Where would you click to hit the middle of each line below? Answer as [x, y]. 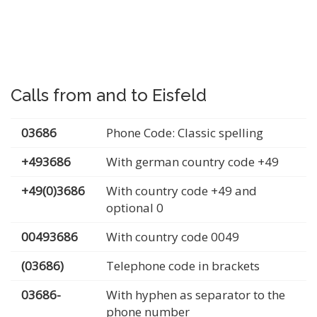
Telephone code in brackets [183, 266]
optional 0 [135, 208]
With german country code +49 [192, 162]
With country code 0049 [173, 237]
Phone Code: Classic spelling [185, 133]
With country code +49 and [181, 191]
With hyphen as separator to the [196, 295]
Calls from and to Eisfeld [109, 95]
